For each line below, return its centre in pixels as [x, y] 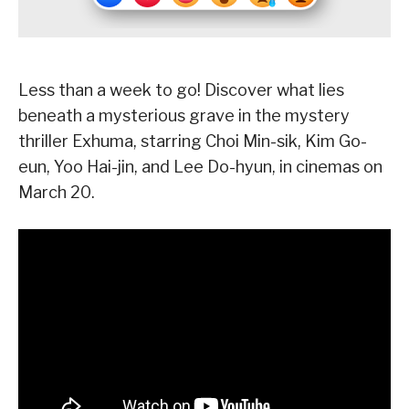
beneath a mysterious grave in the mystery [184, 116]
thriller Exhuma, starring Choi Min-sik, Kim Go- [193, 142]
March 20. [57, 193]
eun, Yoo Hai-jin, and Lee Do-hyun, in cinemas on [200, 167]
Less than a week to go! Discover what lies [181, 90]
